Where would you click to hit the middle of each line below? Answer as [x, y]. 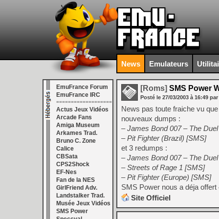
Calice [65, 149]
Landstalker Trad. [80, 196]
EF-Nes [66, 172]
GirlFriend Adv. [77, 188]
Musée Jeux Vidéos [83, 203]
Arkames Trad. [77, 133]
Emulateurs [169, 64]
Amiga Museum [78, 125]
